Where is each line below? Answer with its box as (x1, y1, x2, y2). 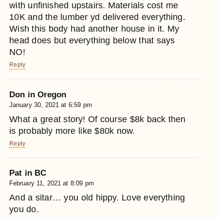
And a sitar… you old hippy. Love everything (9, 193, 185, 203)
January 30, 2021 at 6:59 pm (9, 101, 92, 109)
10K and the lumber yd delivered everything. (9, 12, 185, 22)
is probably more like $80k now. (9, 126, 135, 136)
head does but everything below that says (9, 36, 175, 46)
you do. (9, 204, 39, 215)
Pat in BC (9, 168, 46, 178)
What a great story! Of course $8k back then (9, 114, 186, 124)
